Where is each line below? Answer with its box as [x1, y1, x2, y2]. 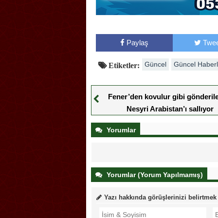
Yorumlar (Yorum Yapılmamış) [105, 171, 203, 179]
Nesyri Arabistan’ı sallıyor [127, 105, 214, 113]
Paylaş [126, 38, 148, 47]
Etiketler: [107, 61, 140, 70]
